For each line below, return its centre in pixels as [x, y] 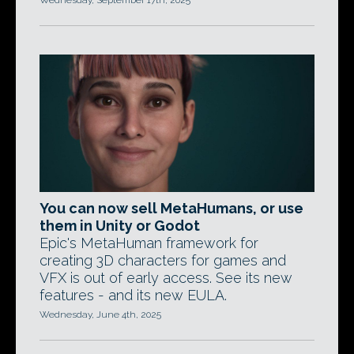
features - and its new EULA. [133, 295]
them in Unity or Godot [120, 226]
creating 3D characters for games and [163, 260]
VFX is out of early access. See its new [166, 278]
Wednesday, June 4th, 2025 [100, 314]
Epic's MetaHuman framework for [149, 243]
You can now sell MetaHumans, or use [171, 208]
